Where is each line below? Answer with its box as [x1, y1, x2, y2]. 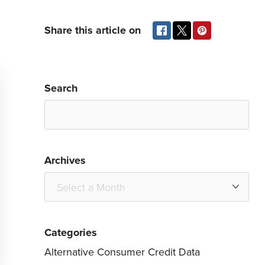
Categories [44, 225, 98, 240]
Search [44, 80, 78, 96]
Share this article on [44, 22, 141, 38]
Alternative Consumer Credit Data [44, 244, 201, 260]
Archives [44, 153, 86, 168]
